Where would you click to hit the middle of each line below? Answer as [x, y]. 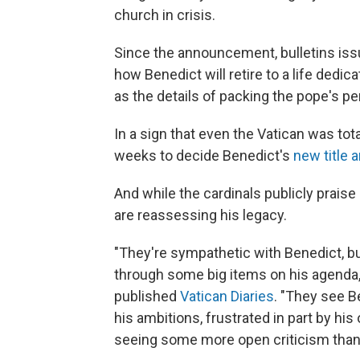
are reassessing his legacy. [200, 215]
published [147, 296]
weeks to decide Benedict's [204, 155]
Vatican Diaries [227, 296]
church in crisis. [165, 14]
